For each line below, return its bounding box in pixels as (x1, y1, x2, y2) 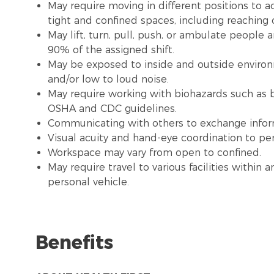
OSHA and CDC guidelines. (48, 103, 180, 115)
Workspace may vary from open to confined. (48, 147, 264, 159)
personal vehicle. (48, 176, 132, 188)
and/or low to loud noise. (48, 73, 175, 86)
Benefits (35, 231, 113, 254)
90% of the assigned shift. (48, 44, 177, 56)
